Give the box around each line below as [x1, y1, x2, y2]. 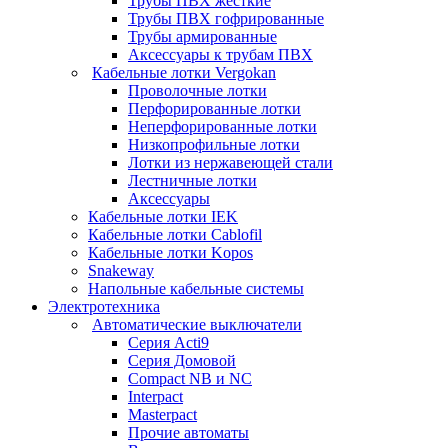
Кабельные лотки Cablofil [88, 225, 262, 243]
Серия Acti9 [128, 333, 209, 351]
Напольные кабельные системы [88, 279, 304, 297]
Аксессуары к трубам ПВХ [128, 45, 313, 63]
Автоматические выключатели [92, 315, 302, 333]
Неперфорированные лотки [128, 117, 317, 135]
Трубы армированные [128, 27, 277, 45]
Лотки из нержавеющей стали [128, 153, 333, 171]
